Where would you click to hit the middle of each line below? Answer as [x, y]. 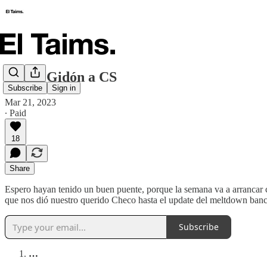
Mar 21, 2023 [30, 102]
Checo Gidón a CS [61, 77]
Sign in [64, 88]
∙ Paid [15, 113]
